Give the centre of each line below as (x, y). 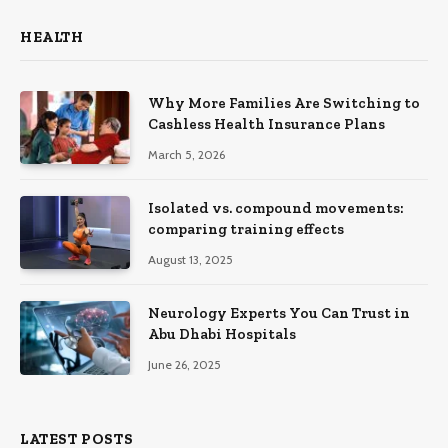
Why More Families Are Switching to (284, 102)
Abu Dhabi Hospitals (222, 334)
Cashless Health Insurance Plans (266, 123)
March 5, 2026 (186, 154)
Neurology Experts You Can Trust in (279, 313)
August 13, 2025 (190, 259)
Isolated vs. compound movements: (276, 207)
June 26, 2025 (184, 365)
